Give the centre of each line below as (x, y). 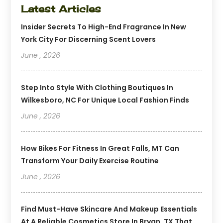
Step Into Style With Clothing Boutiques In (97, 87)
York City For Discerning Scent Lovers (89, 39)
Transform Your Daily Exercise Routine (90, 161)
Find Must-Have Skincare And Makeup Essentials (109, 209)
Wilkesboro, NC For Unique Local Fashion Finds (105, 100)
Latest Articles (61, 8)
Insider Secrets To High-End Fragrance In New (104, 27)
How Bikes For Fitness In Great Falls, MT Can (100, 148)
